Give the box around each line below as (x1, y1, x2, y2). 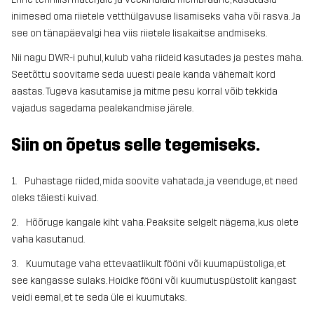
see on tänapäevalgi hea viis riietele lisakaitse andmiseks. (11, 27, 267, 39)
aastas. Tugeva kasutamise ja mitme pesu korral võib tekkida (11, 85, 278, 97)
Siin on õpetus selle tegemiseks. (11, 135, 260, 156)
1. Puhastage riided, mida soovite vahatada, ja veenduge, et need (11, 175, 298, 187)
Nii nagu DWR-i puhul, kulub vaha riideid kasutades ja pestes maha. (11, 51, 302, 64)
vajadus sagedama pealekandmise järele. (11, 102, 193, 114)
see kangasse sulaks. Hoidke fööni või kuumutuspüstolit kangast (11, 275, 296, 287)
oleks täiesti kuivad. (11, 191, 98, 204)
